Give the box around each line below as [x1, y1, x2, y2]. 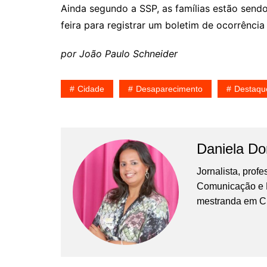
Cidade [77, 83, 104, 94]
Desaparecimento [136, 83, 203, 94]
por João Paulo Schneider [61, 47, 181, 60]
